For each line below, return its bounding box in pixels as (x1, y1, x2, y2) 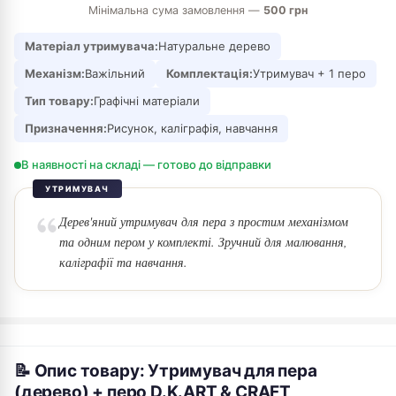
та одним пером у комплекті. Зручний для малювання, (59, 233, 347, 250)
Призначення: (25, 121, 107, 135)
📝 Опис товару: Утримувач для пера (14, 361, 317, 381)
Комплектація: (166, 66, 253, 80)
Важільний (85, 66, 145, 80)
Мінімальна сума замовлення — (88, 4, 263, 17)
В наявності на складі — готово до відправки (21, 157, 271, 171)
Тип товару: (25, 94, 94, 108)
